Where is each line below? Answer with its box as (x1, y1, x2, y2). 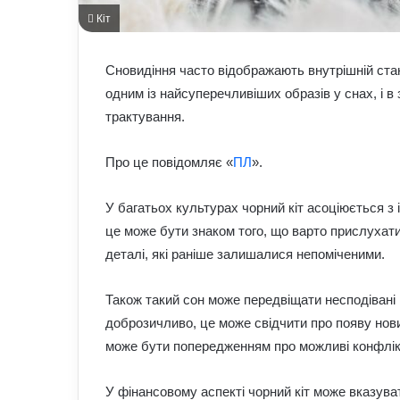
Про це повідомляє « (105, 154, 233, 170)
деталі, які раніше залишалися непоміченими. (105, 246, 385, 262)
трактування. (105, 109, 185, 124)
